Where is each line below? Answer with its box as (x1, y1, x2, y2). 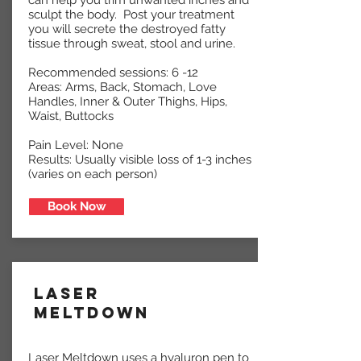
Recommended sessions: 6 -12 (28, 65, 198, 81)
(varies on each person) (28, 167, 157, 182)
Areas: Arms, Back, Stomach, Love (28, 80, 217, 95)
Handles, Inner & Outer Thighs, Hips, (28, 94, 227, 110)
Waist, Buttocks (28, 109, 114, 124)
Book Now (47, 199, 106, 214)
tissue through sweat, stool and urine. (28, 36, 235, 52)
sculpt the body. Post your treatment (28, 7, 234, 23)
